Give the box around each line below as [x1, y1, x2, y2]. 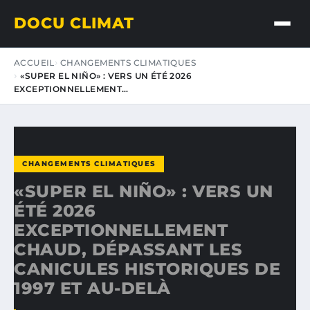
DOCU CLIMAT [14, 14, 134, 33]
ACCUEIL [14, 57, 55, 68]
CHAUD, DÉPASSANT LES [14, 239, 242, 259]
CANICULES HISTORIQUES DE [14, 259, 280, 279]
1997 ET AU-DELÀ [14, 278, 171, 298]
